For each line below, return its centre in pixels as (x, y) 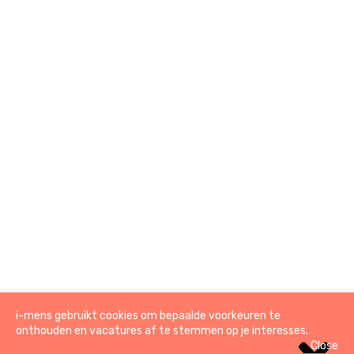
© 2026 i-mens (69, 311)
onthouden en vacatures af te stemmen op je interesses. (162, 331)
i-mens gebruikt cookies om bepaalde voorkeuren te (148, 316)
